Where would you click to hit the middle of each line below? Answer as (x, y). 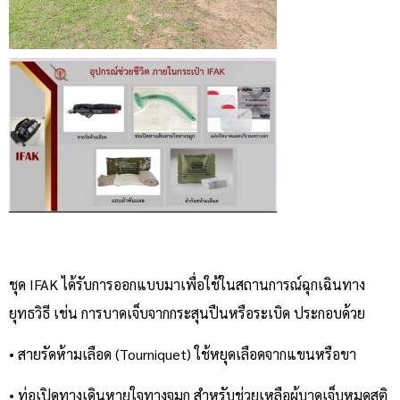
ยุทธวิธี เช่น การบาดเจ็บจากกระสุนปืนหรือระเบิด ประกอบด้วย (187, 312)
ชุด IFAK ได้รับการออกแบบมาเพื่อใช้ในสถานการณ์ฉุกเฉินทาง (187, 284)
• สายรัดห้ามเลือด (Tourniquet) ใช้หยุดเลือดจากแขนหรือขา (183, 354)
